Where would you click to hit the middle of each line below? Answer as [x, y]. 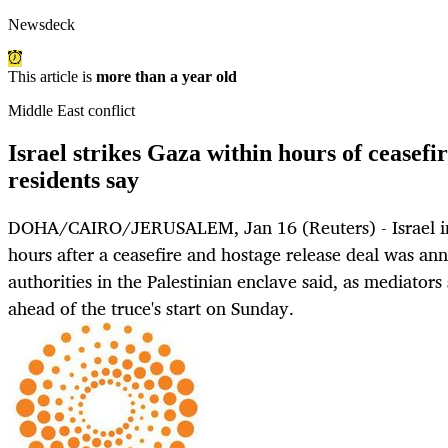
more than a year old [166, 77]
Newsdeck [41, 25]
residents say [73, 180]
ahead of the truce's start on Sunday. [151, 308]
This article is [52, 77]
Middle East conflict [71, 111]
